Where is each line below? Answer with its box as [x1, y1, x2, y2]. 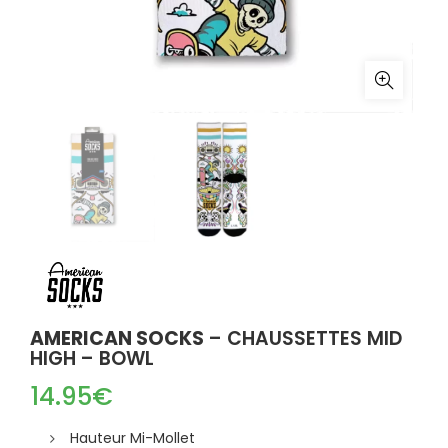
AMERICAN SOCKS [30, 325, 204, 353]
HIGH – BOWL [30, 345, 154, 373]
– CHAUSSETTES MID [204, 325, 402, 353]
